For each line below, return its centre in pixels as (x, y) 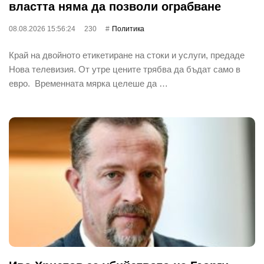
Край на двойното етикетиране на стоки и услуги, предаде (127, 55)
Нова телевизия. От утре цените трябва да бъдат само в (125, 69)
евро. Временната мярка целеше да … (88, 83)
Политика (128, 29)
